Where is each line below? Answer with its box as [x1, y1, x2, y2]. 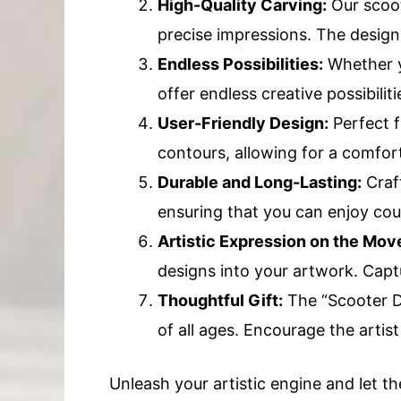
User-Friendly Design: [158, 114, 328, 132]
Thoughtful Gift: [158, 291, 283, 310]
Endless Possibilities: [158, 55, 323, 73]
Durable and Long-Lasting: [158, 173, 362, 192]
